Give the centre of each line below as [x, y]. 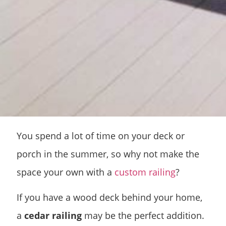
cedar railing [53, 216]
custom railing [145, 172]
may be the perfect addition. [143, 216]
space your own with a [66, 172]
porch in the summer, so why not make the [108, 154]
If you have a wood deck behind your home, [109, 197]
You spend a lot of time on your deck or [101, 135]
